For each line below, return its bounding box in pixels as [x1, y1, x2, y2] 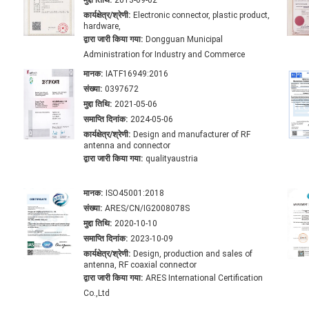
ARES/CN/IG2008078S [105, 203, 190, 214]
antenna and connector [83, 141, 170, 151]
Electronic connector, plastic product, [133, 10, 270, 21]
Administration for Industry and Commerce [83, 50, 245, 60]
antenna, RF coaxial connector [83, 260, 197, 270]
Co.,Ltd [83, 288, 110, 299]
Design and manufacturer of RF [133, 130, 250, 140]
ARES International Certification [146, 273, 263, 283]
